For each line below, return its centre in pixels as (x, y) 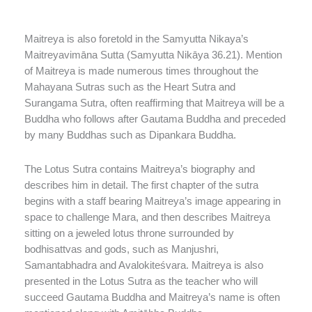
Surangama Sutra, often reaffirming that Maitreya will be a (154, 103)
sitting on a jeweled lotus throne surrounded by (129, 233)
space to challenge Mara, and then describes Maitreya (147, 217)
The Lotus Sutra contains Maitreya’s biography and (140, 169)
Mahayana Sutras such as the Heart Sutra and (130, 87)
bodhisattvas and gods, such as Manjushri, (122, 249)
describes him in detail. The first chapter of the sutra (141, 185)
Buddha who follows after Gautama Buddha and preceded (155, 119)
